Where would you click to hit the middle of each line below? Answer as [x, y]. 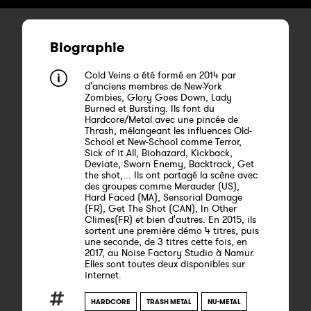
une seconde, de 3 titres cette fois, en [166, 242]
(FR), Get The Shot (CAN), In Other [161, 208]
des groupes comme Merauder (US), [162, 186]
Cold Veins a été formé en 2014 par [160, 75]
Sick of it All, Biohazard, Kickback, [159, 153]
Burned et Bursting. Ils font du [150, 108]
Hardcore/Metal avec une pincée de [161, 119]
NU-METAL [224, 302]
